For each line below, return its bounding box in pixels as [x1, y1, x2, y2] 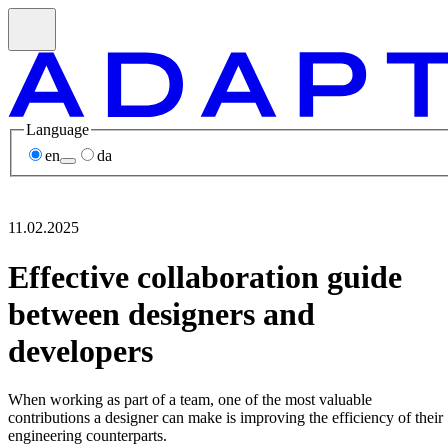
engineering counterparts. [8, 427, 167, 445]
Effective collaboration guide [8, 258, 402, 295]
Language [26, 120, 89, 138]
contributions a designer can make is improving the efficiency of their [8, 409, 443, 427]
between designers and [8, 295, 315, 332]
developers [8, 332, 153, 369]
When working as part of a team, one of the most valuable [8, 391, 372, 409]
